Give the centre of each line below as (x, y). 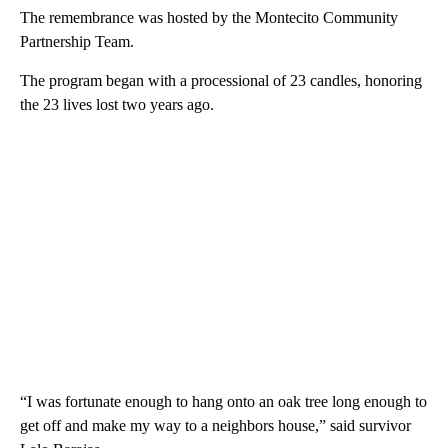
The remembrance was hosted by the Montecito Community (209, 17)
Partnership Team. (79, 41)
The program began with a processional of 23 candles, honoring (221, 80)
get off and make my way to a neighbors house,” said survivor (215, 425)
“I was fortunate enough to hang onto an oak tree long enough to (223, 401)
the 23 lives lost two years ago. (119, 104)
